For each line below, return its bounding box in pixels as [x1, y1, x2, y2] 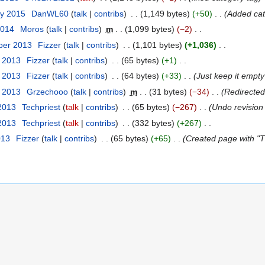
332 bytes [134, 118, 172, 128]
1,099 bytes [127, 24, 172, 34]
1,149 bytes [143, 8, 187, 18]
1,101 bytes [135, 40, 179, 50]
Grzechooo [26, 86, 68, 96]
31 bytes [151, 86, 184, 96]
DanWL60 [31, 8, 69, 18]
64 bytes [124, 71, 156, 81]
